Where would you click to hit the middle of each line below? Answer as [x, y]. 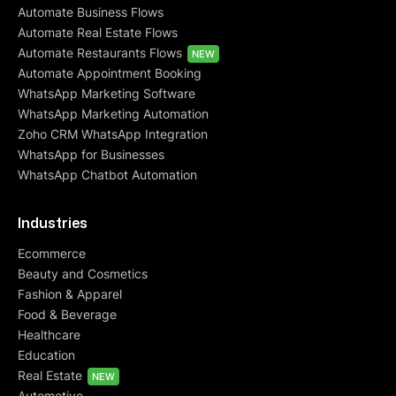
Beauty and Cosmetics [83, 273]
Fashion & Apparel [70, 293]
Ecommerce [52, 253]
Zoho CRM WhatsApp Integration [113, 134]
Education [46, 354]
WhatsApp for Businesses [91, 155]
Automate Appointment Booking [110, 73]
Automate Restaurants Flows [102, 53]
